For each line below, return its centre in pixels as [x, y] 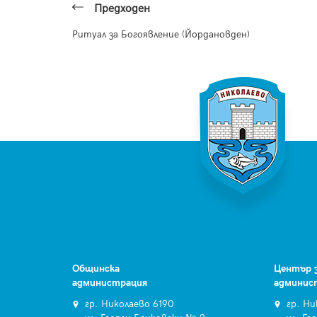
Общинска [96, 269]
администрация [110, 283]
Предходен [122, 8]
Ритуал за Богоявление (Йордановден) [161, 34]
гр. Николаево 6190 [129, 304]
